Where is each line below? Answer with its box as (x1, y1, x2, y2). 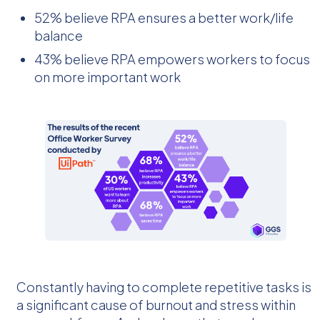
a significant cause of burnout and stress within (16, 296, 296, 313)
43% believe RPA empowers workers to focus (34, 50, 311, 67)
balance (34, 26, 84, 44)
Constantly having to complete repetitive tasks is (16, 278, 311, 295)
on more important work (34, 68, 181, 85)
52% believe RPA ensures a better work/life (34, 9, 294, 26)
